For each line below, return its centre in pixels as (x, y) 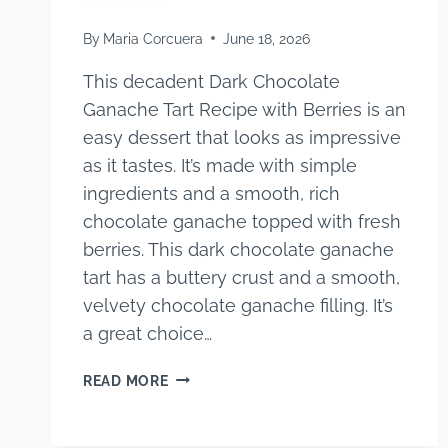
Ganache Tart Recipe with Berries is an (244, 109)
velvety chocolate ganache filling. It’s (238, 305)
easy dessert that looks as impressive (242, 137)
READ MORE (126, 380)
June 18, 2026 (267, 38)
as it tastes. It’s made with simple (220, 165)
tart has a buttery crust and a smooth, (241, 277)
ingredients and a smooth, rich (211, 193)
